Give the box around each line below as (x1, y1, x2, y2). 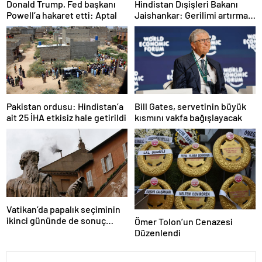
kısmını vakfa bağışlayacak (135, 112, 242, 123)
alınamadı (6, 225, 46, 237)
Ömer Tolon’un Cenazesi (135, 216, 233, 227)
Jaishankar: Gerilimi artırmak (135, 9, 253, 20)
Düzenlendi (135, 227, 181, 239)
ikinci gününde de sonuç (6, 214, 106, 226)
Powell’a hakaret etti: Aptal (6, 9, 117, 20)
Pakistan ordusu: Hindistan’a (6, 101, 123, 112)
